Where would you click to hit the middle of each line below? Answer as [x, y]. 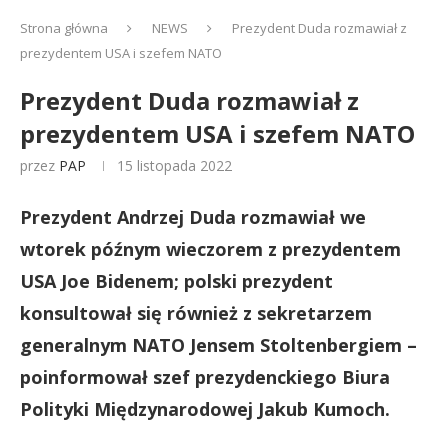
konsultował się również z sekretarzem [196, 313]
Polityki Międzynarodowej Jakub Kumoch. [205, 409]
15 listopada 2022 [174, 165]
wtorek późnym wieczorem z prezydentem [210, 249]
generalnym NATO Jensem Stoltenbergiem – [218, 345]
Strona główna [64, 28]
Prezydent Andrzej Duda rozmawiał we [193, 217]
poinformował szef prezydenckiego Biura [205, 377]
